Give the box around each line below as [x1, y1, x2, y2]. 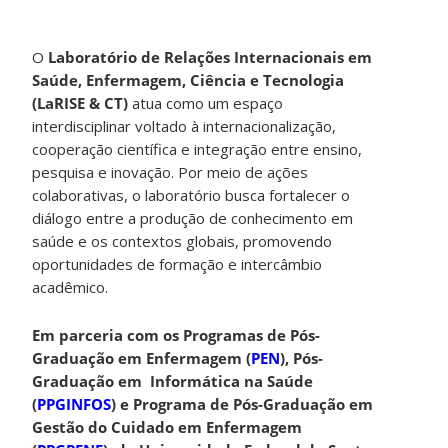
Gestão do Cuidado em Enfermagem [32, 416, 303, 437]
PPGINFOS [37, 393, 112, 414]
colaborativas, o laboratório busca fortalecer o [32, 184, 351, 205]
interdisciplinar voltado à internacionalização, [32, 115, 337, 136]
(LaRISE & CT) [32, 92, 129, 113]
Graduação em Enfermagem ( [32, 347, 252, 368]
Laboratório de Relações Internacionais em [48, 46, 373, 67]
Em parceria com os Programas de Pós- [32, 324, 321, 345]
